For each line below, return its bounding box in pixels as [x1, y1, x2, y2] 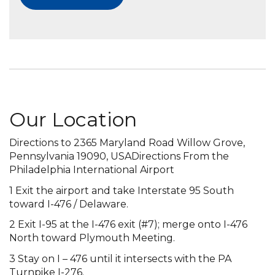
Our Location [9, 107, 137, 132]
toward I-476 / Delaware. [9, 198, 128, 210]
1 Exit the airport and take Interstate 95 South [9, 184, 234, 196]
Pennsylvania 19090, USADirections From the [9, 150, 229, 163]
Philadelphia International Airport [9, 164, 174, 176]
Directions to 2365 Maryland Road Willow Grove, [9, 137, 245, 149]
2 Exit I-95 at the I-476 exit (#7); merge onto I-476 [9, 219, 247, 231]
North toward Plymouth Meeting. [9, 232, 175, 244]
